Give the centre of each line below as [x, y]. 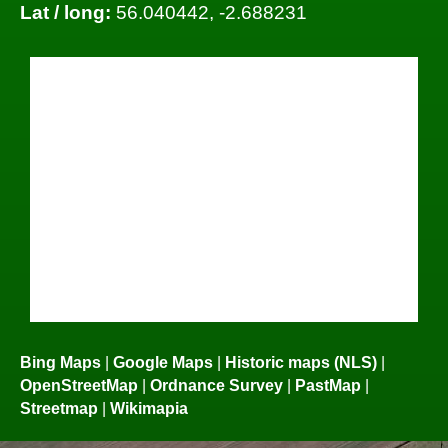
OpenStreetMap [79, 385]
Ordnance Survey [216, 385]
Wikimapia [149, 408]
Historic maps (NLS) [301, 362]
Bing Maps [60, 362]
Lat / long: [65, 13]
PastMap [328, 385]
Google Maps [163, 362]
